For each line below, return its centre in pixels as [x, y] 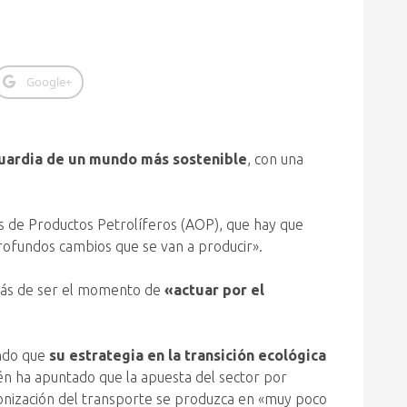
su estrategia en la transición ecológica [188, 355]
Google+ [49, 82]
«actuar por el [213, 290]
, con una [275, 159]
